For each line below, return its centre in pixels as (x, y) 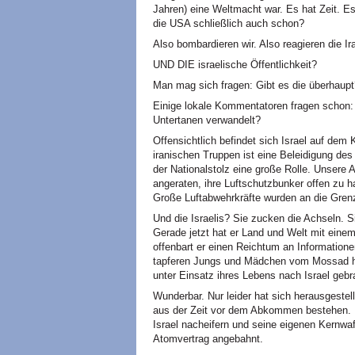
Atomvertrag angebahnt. (208, 339)
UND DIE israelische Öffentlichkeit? (235, 65)
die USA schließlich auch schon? (229, 23)
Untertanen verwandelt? (207, 120)
